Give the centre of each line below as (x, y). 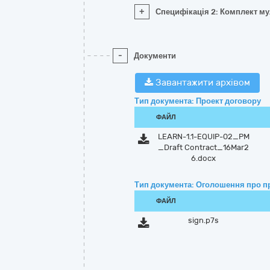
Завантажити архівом (202, 83)
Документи (155, 56)
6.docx (204, 158)
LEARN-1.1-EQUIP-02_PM (203, 137)
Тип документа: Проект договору (198, 101)
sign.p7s (204, 220)
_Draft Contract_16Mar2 (204, 147)
